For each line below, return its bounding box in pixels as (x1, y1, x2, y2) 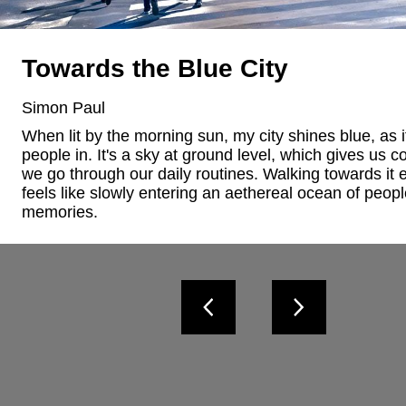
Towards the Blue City (22, 54, 288, 82)
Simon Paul (22, 98, 105, 117)
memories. (22, 203, 98, 222)
